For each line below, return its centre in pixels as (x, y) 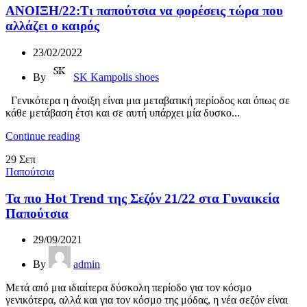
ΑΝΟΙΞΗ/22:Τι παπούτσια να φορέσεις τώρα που (144, 11)
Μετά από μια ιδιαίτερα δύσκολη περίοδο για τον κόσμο (128, 288)
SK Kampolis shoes (116, 77)
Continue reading (43, 136)
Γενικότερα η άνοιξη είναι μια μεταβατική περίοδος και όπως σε (148, 100)
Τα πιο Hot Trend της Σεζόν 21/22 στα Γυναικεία (143, 198)
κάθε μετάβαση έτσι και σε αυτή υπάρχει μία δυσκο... (123, 112)
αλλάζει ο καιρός (52, 26)
